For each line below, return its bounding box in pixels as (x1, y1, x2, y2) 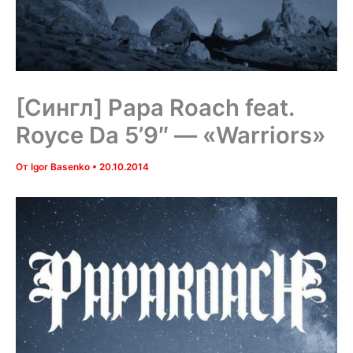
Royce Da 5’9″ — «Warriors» (16, 121, 325, 149)
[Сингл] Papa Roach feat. (16, 93, 294, 121)
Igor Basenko (31, 161, 92, 173)
